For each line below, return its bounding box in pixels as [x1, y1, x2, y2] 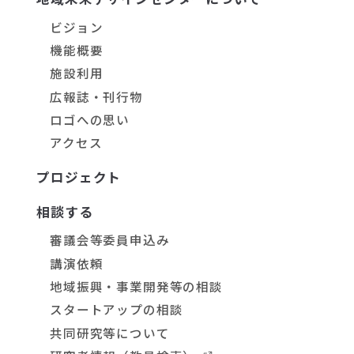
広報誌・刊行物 [50, 87, 143, 105]
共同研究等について [50, 323, 170, 341]
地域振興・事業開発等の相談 [50, 277, 223, 296]
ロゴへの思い [50, 111, 130, 129]
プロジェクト [36, 167, 122, 186]
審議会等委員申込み [50, 231, 170, 249]
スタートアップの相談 [50, 300, 183, 318]
